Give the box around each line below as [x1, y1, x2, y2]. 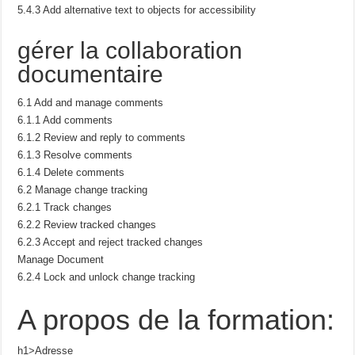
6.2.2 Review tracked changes [17, 218, 157, 231]
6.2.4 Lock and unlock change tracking [17, 270, 196, 283]
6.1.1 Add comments [17, 113, 113, 126]
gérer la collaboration [17, 36, 243, 63]
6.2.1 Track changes [17, 200, 113, 213]
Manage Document [17, 253, 105, 265]
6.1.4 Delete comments [17, 166, 125, 178]
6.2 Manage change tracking [17, 183, 148, 196]
